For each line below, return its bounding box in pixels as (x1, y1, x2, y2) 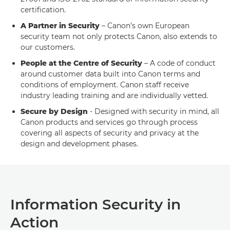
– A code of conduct (142, 58, 216, 68)
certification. (21, 5, 68, 14)
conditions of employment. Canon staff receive (21, 80, 189, 89)
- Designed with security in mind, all (88, 106, 219, 116)
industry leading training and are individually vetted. (21, 90, 210, 100)
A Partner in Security (21, 21, 100, 30)
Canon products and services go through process (21, 117, 198, 127)
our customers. (21, 42, 77, 52)
